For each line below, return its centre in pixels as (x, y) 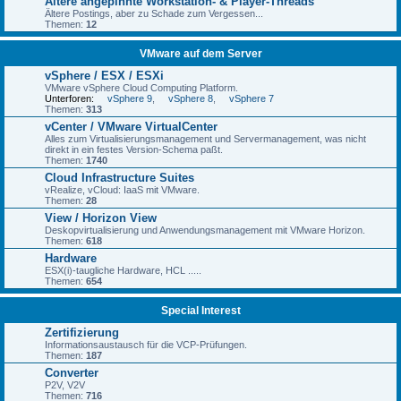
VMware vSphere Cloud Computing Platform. (141, 88)
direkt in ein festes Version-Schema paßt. (134, 149)
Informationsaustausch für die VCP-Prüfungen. (146, 345)
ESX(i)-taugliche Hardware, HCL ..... (123, 270)
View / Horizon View (101, 218)
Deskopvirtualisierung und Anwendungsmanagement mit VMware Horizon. (205, 230)
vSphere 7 (252, 98)
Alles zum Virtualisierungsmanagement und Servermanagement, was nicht (205, 139)
